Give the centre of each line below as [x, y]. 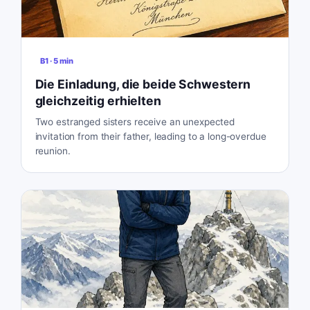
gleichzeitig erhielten [98, 100]
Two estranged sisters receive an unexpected [135, 121]
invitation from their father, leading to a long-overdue [151, 136]
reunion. [53, 151]
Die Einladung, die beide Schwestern [143, 84]
